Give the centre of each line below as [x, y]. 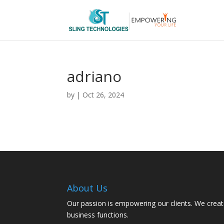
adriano [94, 76]
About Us [87, 188]
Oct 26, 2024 [103, 95]
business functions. [98, 214]
